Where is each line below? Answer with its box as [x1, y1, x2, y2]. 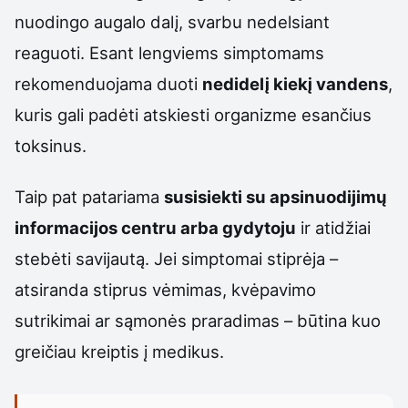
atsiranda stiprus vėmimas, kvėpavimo [15, 280, 316, 301]
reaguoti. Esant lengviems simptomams [15, 43, 324, 64]
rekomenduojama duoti [15, 74, 202, 95]
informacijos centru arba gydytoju [15, 218, 296, 239]
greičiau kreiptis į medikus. [15, 342, 224, 362]
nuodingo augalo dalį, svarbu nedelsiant [15, 12, 330, 33]
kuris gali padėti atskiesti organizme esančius [15, 105, 372, 126]
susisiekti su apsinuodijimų [164, 187, 387, 208]
